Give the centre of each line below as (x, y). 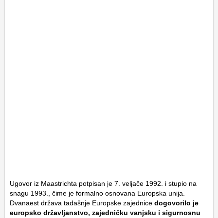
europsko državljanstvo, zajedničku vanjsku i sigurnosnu (105, 213)
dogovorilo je (175, 203)
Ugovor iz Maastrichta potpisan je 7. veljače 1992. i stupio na (103, 184)
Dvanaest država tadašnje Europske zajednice (81, 203)
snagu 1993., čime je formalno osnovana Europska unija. (97, 193)
